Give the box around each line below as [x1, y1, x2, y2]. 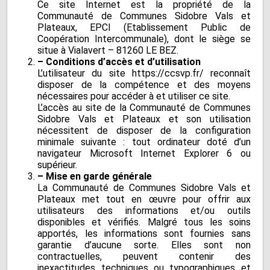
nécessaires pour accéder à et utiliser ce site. [37, 90, 231, 102]
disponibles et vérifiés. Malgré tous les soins [37, 216, 251, 228]
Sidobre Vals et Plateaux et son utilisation [37, 113, 251, 125]
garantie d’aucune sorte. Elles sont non [37, 239, 251, 251]
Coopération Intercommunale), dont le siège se [37, 33, 251, 45]
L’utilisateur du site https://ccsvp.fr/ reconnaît [37, 67, 251, 80]
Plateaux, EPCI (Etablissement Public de [37, 22, 251, 34]
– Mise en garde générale [37, 171, 152, 183]
